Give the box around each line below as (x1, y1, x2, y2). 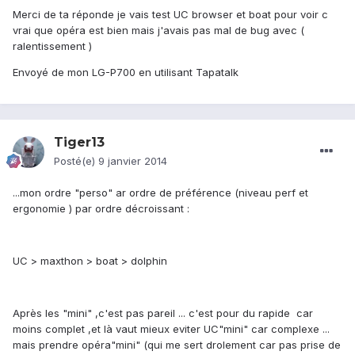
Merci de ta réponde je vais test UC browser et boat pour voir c (13, 8, 328, 21)
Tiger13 (54, 135, 105, 151)
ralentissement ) (13, 40, 92, 53)
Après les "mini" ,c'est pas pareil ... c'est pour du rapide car (13, 307, 313, 320)
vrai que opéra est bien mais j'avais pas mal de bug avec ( (13, 24, 304, 37)
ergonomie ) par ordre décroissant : (13, 202, 189, 216)
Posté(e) (54, 155, 98, 168)
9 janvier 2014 (98, 155, 167, 168)
